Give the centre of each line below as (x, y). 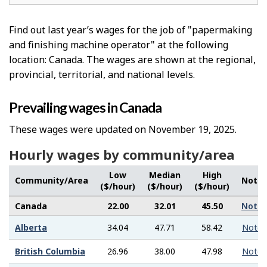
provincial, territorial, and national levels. (102, 75)
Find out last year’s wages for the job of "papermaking (131, 30)
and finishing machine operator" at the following (119, 45)
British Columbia (50, 252)
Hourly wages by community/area (122, 155)
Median (165, 175)
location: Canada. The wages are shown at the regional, (132, 60)
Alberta (31, 228)
